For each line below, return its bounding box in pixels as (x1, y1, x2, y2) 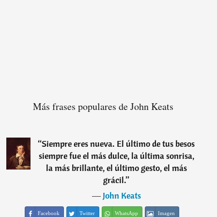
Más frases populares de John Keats (33, 100, 174, 113)
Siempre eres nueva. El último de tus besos (42, 138, 195, 150)
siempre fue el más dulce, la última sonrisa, (38, 150, 194, 162)
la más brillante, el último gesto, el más (46, 162, 187, 174)
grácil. (103, 174, 126, 186)
